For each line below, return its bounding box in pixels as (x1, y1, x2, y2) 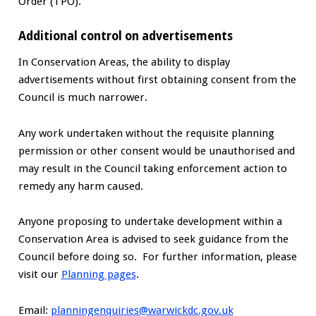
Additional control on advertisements (18, 29, 233, 44)
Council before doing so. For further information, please (18, 250, 297, 264)
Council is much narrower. (18, 91, 147, 104)
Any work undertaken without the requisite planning (18, 126, 274, 140)
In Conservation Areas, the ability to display (18, 56, 230, 69)
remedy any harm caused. (18, 179, 143, 193)
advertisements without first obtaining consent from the (18, 73, 296, 87)
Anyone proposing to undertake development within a (18, 215, 282, 229)
